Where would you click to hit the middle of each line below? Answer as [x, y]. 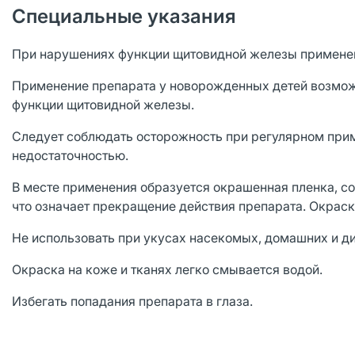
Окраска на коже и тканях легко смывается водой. [167, 269]
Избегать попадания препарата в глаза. [132, 301]
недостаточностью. [70, 155]
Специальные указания [124, 16]
